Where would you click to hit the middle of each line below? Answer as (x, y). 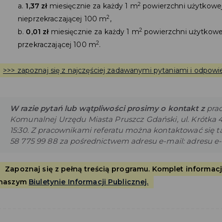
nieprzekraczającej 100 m (62, 19)
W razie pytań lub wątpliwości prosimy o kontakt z (107, 108)
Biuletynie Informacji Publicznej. (88, 182)
